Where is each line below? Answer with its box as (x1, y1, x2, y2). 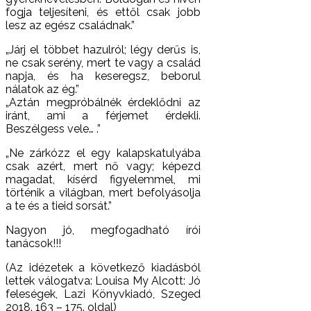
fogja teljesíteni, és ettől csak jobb (6, 5, 201, 19)
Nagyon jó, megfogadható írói (6, 223, 201, 237)
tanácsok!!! (6, 236, 61, 250)
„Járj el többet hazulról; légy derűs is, (6, 42, 201, 56)
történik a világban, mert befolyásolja (6, 185, 201, 199)
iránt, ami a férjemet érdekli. (6, 108, 201, 122)
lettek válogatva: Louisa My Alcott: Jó (6, 274, 201, 287)
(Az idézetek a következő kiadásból (6, 260, 201, 274)
